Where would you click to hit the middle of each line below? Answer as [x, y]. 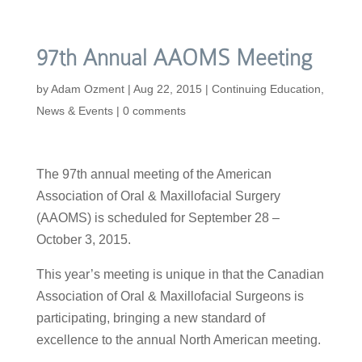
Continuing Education [266, 89]
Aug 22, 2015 [167, 89]
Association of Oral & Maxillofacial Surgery [158, 196]
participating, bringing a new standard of [150, 318]
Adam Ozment [87, 89]
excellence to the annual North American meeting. [178, 340]
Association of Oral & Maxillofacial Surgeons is [170, 296]
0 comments [154, 111]
